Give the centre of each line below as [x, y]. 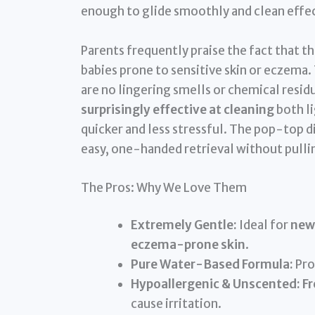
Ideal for [263, 225]
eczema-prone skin [188, 245]
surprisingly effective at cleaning [177, 109]
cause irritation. [176, 304]
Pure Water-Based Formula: [212, 265]
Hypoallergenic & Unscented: [215, 284]
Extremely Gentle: [184, 225]
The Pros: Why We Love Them [163, 187]
